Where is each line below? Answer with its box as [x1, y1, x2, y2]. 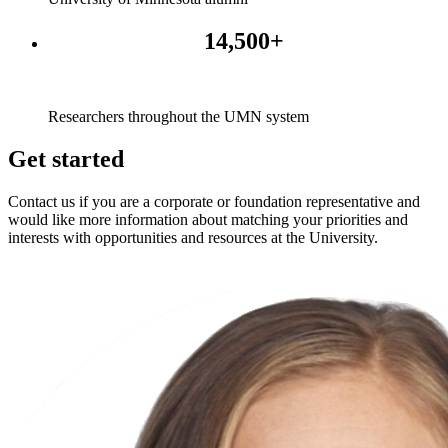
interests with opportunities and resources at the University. [8, 229, 378, 247]
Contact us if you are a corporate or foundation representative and [8, 193, 420, 211]
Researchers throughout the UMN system [48, 108, 309, 126]
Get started [8, 146, 124, 173]
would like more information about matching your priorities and [8, 211, 408, 229]
